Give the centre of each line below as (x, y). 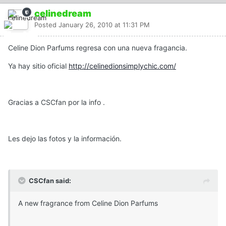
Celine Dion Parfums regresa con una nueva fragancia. (98, 48)
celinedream (63, 14)
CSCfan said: (50, 181)
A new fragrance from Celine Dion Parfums (88, 203)
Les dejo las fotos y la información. (65, 139)
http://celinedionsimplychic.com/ (122, 66)
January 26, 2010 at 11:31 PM (104, 25)
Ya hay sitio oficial (38, 66)
